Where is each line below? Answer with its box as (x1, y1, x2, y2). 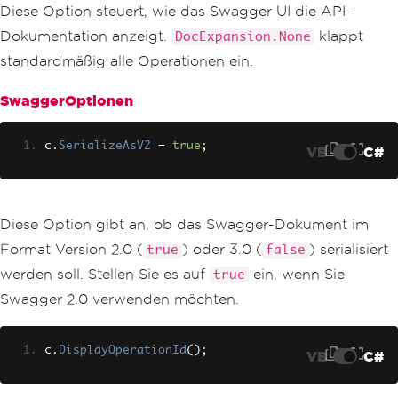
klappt (314, 28, 363, 44)
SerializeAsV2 (59, 140, 151, 153)
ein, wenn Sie (249, 267, 345, 283)
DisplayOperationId (59, 345, 187, 357)
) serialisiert (309, 242, 388, 258)
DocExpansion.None (175, 30, 311, 44)
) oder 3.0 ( (182, 242, 262, 258)
